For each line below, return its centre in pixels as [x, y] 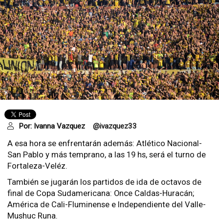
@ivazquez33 [115, 126]
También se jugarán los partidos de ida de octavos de [104, 182]
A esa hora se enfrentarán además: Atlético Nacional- [105, 143]
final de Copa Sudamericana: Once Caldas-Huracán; [101, 193]
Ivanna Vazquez [59, 126]
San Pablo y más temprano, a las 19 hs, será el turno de [107, 154]
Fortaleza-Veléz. [37, 165]
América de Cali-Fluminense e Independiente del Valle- [107, 204]
